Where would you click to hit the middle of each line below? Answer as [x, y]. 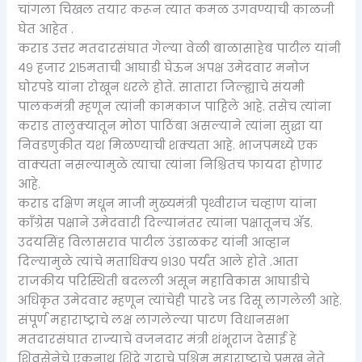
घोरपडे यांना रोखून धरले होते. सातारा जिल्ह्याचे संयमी [162, 88]
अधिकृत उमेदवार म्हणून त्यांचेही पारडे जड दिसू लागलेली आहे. [180, 301]
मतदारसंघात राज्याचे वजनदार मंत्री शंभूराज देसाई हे [158, 340]
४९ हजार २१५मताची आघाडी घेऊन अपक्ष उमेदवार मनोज [164, 68]
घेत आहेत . [46, 29]
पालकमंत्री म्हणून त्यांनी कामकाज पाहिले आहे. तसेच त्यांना [175, 107]
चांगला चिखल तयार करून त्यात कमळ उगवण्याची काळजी [177, 10]
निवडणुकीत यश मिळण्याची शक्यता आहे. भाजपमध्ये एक [168, 146]
